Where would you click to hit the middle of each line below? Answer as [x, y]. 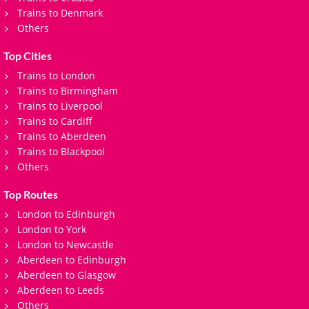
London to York [52, 229]
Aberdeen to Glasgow [67, 275]
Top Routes [31, 194]
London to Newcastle [66, 244]
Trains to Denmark [60, 12]
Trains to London [56, 75]
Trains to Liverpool [60, 106]
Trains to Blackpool [61, 151]
